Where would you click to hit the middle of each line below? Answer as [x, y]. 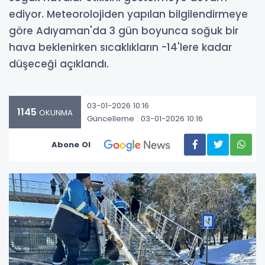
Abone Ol [71, 144]
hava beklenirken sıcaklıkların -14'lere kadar [120, 48]
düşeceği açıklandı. [59, 64]
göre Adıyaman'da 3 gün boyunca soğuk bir [124, 31]
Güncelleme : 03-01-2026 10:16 [145, 118]
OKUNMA [55, 113]
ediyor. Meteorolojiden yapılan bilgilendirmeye [128, 14]
